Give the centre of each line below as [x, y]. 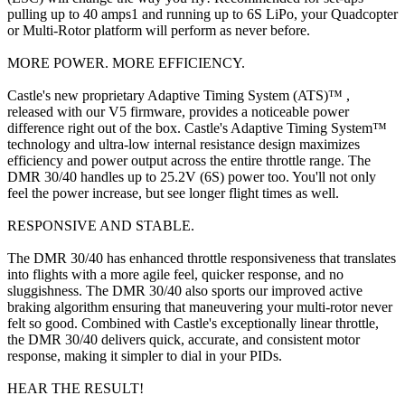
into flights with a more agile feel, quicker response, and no [175, 274]
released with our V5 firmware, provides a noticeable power [178, 111]
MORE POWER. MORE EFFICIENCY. [126, 62]
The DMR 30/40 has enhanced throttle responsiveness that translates [202, 258]
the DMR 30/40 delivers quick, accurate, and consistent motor [184, 339]
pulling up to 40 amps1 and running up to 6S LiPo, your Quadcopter [202, 14]
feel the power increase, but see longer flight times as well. [173, 193]
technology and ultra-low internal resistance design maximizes [184, 144]
